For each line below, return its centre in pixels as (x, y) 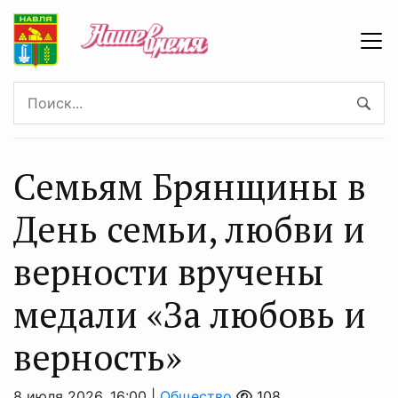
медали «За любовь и (190, 314)
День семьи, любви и (189, 229)
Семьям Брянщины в (190, 186)
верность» (98, 357)
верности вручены (169, 271)
